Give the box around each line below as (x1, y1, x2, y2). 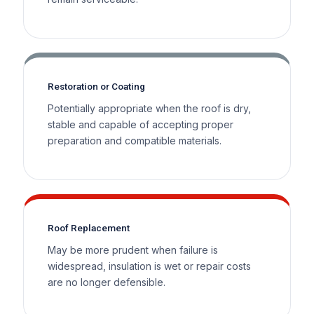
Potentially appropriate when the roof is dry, (47, 102, 251, 114)
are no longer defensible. (47, 275, 165, 288)
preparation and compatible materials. (47, 134, 221, 146)
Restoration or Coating (47, 80, 145, 92)
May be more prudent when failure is (47, 243, 218, 256)
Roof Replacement (47, 221, 130, 233)
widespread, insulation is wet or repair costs (47, 259, 251, 272)
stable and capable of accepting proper (47, 118, 233, 130)
